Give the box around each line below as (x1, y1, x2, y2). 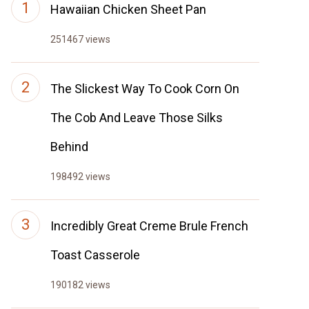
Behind (50, 139, 88, 154)
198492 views (50, 171, 110, 182)
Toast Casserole (50, 248, 140, 262)
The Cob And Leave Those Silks (50, 110, 223, 125)
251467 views (50, 34, 110, 45)
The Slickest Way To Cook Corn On (50, 81, 239, 96)
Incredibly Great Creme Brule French (50, 219, 248, 233)
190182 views (50, 279, 110, 290)
